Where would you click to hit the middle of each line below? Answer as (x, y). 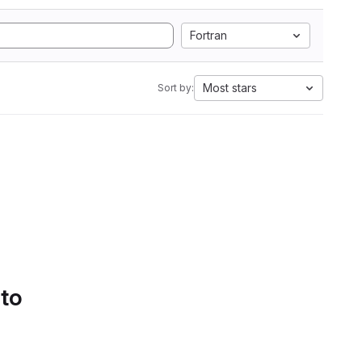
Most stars (230, 88)
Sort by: (176, 88)
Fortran (208, 35)
